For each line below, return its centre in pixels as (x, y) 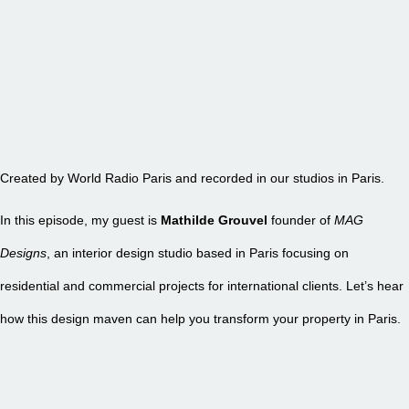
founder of (301, 220)
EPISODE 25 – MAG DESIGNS (121, 130)
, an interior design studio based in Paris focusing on (198, 253)
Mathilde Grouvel (214, 220)
